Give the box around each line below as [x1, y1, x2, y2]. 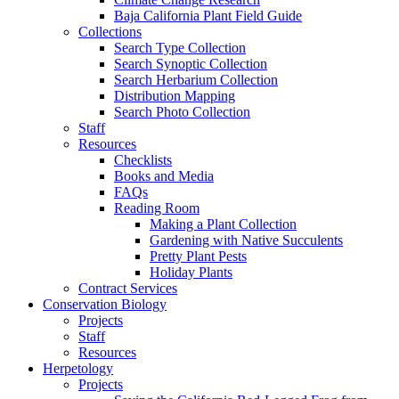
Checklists [114, 152, 172, 168]
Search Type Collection [114, 40, 246, 56]
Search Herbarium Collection [114, 72, 278, 88]
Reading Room [114, 200, 199, 216]
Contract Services [78, 281, 177, 297]
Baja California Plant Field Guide [114, 8, 302, 24]
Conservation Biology [43, 297, 167, 313]
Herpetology [43, 361, 113, 377]
